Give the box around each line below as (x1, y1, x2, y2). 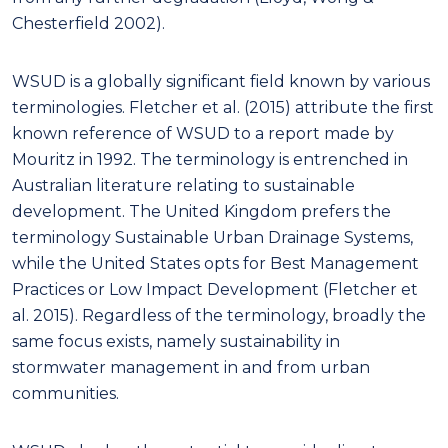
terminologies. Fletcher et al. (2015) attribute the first (12, 97, 434, 117)
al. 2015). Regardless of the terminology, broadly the (12, 305, 426, 325)
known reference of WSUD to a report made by (12, 123, 394, 143)
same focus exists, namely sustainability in (12, 331, 340, 351)
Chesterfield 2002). (12, 13, 165, 33)
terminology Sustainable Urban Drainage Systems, (12, 227, 413, 247)
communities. (12, 383, 119, 403)
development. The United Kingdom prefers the (12, 201, 391, 221)
